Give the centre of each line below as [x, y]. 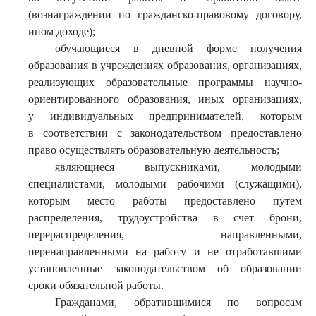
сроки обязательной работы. [96, 285]
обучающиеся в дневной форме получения [178, 48]
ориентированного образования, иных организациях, [165, 99]
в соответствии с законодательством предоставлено [165, 133]
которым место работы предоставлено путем [165, 201]
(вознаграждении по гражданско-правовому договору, [165, 14]
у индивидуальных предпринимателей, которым [165, 116]
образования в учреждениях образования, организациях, [165, 65]
